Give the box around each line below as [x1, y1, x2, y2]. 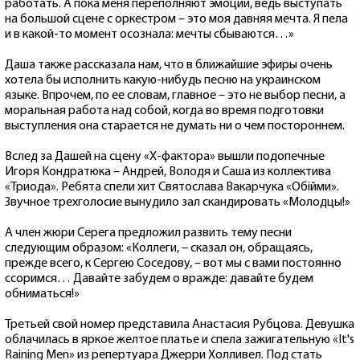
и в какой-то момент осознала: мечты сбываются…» [5, 27, 294, 41]
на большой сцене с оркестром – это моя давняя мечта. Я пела [5, 12, 348, 26]
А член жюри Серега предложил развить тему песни [5, 226, 292, 239]
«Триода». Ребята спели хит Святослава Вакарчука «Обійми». [5, 180, 339, 194]
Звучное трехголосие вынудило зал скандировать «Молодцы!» [5, 195, 350, 209]
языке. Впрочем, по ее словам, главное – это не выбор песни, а [5, 88, 346, 102]
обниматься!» [5, 287, 80, 301]
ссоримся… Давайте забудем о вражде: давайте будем [5, 272, 313, 285]
